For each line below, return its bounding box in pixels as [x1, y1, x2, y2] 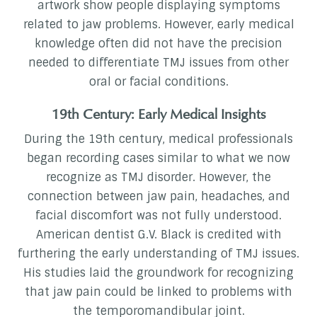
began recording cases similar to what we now [27, 151, 290, 166]
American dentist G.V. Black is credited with [35, 227, 282, 243]
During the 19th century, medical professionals [24, 132, 293, 147]
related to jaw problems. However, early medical [23, 17, 294, 33]
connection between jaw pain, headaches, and [27, 189, 290, 204]
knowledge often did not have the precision [35, 36, 282, 52]
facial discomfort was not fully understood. [35, 208, 282, 224]
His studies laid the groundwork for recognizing [23, 265, 294, 281]
